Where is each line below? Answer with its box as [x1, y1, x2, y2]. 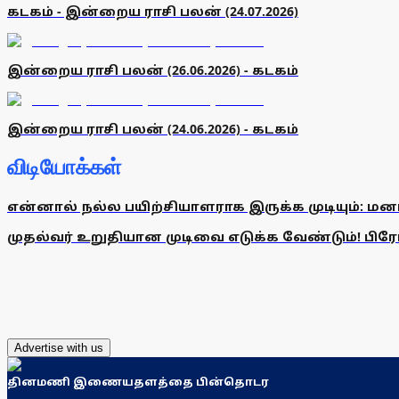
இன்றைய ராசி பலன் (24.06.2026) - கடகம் [7, 120, 298, 138]
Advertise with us [14, 340, 103, 354]
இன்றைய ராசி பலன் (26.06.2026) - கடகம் [7, 61, 298, 79]
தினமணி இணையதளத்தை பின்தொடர [7, 373, 269, 389]
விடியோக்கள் [7, 156, 121, 180]
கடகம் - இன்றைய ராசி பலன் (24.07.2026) [7, 3, 298, 20]
